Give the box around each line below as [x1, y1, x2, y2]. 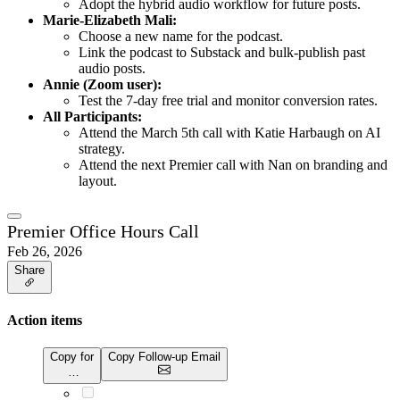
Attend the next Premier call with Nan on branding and [79, 156, 387, 172]
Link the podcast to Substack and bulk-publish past [79, 44, 365, 60]
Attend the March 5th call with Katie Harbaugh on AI [79, 124, 380, 140]
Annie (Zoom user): [43, 76, 162, 92]
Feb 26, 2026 [7, 243, 82, 259]
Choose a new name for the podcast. [79, 28, 283, 44]
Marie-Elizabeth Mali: [43, 12, 177, 28]
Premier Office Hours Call [7, 221, 199, 241]
